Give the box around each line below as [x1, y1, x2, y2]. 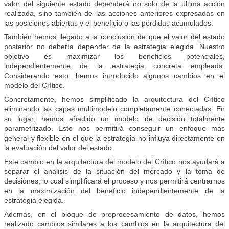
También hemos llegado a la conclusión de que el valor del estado [4, 33, 225, 41]
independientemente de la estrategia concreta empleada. [4, 62, 225, 71]
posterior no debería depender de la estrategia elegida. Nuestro [4, 42, 225, 51]
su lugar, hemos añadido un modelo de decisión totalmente [4, 114, 225, 123]
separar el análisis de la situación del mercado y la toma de [4, 167, 225, 176]
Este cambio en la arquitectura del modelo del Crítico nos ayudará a [4, 157, 225, 166]
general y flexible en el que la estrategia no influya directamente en [4, 134, 225, 143]
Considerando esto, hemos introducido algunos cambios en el [4, 72, 225, 80]
